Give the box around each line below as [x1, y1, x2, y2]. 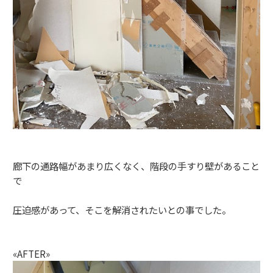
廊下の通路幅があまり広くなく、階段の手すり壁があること [13, 159, 260, 173]
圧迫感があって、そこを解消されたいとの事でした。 [13, 203, 231, 217]
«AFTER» [13, 247, 50, 261]
